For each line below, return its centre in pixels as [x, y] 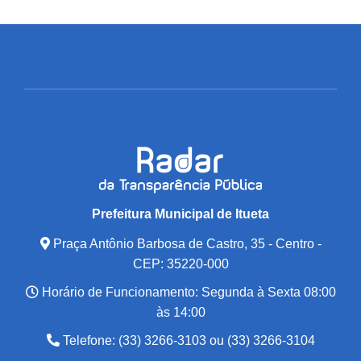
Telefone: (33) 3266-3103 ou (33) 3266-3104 [187, 340]
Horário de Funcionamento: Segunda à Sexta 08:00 [187, 292]
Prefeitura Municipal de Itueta [180, 214]
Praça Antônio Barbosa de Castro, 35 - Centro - [185, 243]
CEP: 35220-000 [180, 263]
